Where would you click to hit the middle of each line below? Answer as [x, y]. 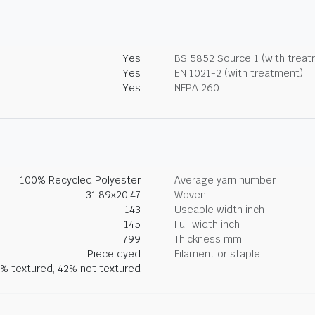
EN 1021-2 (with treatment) [239, 73]
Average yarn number [225, 180]
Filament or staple [217, 254]
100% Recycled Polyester [80, 180]
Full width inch [207, 224]
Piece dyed [114, 254]
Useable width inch [219, 210]
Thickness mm [208, 239]
